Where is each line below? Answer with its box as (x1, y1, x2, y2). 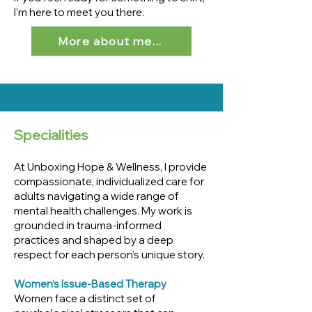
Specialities (14, 126, 91, 143)
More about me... (58, 34, 162, 48)
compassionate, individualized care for (14, 175, 204, 188)
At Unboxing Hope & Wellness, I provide (14, 160, 207, 173)
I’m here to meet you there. (14, 6, 144, 19)
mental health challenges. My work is (14, 204, 192, 217)
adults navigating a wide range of (14, 189, 179, 203)
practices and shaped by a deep (14, 233, 173, 247)
